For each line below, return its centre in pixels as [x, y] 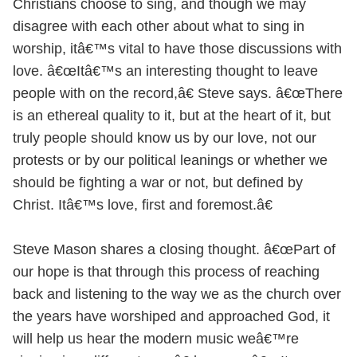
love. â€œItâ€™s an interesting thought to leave [165, 71]
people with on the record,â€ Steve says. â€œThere [178, 93]
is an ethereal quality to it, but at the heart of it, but [172, 116]
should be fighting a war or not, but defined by [158, 182]
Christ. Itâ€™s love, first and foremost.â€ [143, 205]
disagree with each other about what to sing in [159, 26]
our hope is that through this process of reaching [166, 272]
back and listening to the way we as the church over [177, 294]
